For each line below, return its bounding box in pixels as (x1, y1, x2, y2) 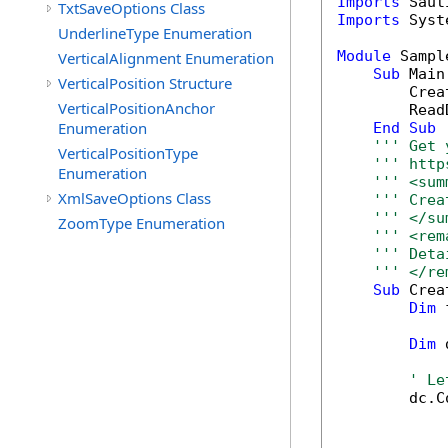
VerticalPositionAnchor (58, 98, 215, 118)
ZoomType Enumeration (58, 213, 225, 233)
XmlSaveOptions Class (58, 188, 211, 208)
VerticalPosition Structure (58, 73, 232, 93)
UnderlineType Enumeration (58, 23, 252, 43)
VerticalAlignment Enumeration (58, 48, 274, 68)
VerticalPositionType (58, 143, 198, 163)
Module (337, 47, 391, 65)
